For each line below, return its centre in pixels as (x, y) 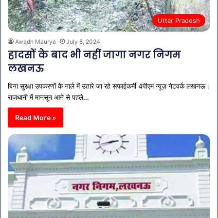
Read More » (36, 117)
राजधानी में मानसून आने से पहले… (48, 97)
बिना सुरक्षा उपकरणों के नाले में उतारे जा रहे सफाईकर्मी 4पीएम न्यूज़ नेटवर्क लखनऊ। (109, 86)
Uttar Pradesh (179, 20)
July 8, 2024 (83, 41)
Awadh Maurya (36, 41)
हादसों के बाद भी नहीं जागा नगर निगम (94, 55)
